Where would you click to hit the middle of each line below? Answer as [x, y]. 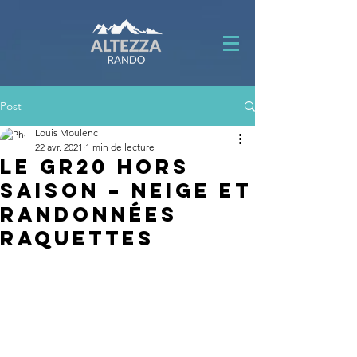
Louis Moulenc [67, 133]
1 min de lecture [120, 147]
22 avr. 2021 [59, 147]
